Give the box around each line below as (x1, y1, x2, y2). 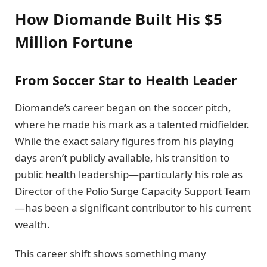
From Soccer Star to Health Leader (15, 71, 237, 89)
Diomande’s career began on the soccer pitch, (15, 101, 231, 115)
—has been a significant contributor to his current (15, 201, 251, 215)
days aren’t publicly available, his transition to (15, 151, 229, 165)
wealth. (15, 218, 50, 232)
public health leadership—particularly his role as (15, 167, 243, 182)
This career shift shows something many (15, 246, 206, 260)
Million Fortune (15, 32, 133, 52)
